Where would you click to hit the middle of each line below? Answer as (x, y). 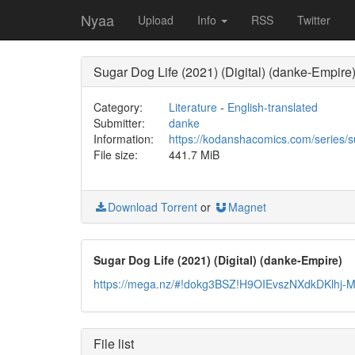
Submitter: (119, 123)
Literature (193, 107)
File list (114, 344)
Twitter (314, 20)
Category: (118, 107)
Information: (124, 139)
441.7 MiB (194, 155)
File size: (116, 155)
